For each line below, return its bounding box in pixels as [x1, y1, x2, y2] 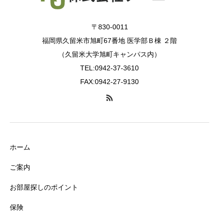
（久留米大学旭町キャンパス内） [58, 50, 161, 59]
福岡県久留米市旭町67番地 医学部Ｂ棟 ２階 [42, 37, 177, 45]
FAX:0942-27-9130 [80, 78, 139, 86]
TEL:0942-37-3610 [80, 64, 139, 72]
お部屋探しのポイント [10, 183, 78, 192]
